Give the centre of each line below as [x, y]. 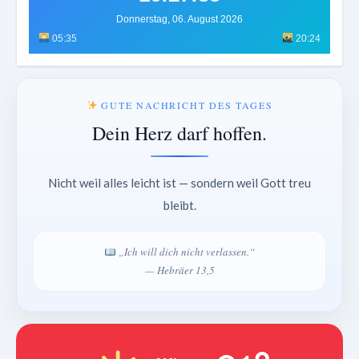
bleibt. [179, 206]
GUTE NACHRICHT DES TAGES [185, 105]
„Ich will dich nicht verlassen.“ [185, 252]
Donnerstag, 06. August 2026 [179, 20]
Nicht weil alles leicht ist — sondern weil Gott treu [179, 183]
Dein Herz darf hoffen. [179, 133]
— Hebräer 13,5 [179, 270]
